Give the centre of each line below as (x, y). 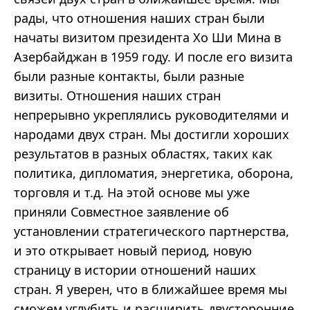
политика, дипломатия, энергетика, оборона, (154, 173)
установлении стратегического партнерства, (152, 231)
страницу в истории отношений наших (135, 270)
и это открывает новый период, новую (133, 251)
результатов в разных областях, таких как (143, 154)
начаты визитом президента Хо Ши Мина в (147, 38)
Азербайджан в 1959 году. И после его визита (153, 57)
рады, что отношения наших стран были (139, 18)
